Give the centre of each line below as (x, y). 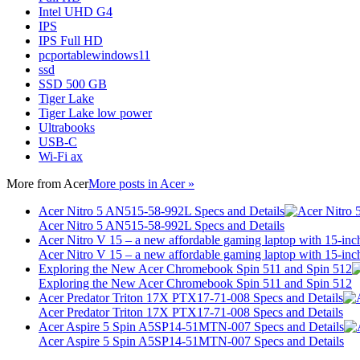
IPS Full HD (71, 40)
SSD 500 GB (73, 84)
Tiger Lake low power (95, 112)
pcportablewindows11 (94, 55)
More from (35, 183)
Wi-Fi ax (61, 156)
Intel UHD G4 (76, 11)
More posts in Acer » (141, 183)
